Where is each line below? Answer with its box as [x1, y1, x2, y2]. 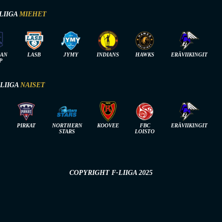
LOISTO [135, 128, 155, 134]
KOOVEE [97, 122, 119, 128]
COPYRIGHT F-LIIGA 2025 [69, 168, 153, 176]
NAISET [20, 81, 45, 89]
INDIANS [97, 51, 119, 57]
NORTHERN [52, 122, 82, 128]
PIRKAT [16, 122, 36, 128]
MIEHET [19, 10, 47, 18]
